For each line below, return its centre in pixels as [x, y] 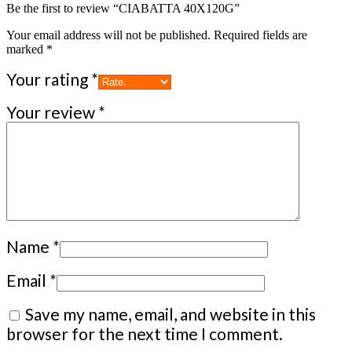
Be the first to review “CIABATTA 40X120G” [123, 9]
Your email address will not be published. [108, 35]
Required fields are [260, 35]
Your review [52, 112]
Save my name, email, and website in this [170, 314]
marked [26, 49]
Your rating [49, 79]
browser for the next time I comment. [145, 334]
